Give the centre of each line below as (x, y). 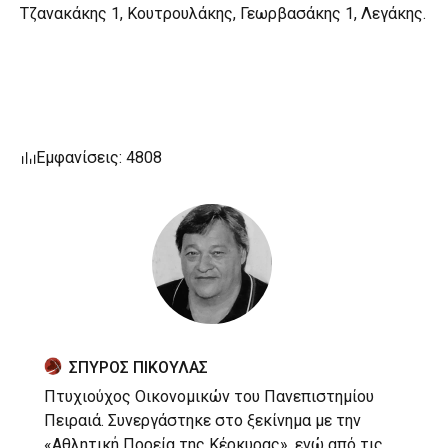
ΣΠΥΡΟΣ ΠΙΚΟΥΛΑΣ (138, 368)
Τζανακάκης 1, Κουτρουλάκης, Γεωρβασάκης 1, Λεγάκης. (223, 14)
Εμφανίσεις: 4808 (99, 158)
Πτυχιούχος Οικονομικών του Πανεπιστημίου (209, 397)
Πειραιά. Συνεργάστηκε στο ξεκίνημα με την (202, 421)
